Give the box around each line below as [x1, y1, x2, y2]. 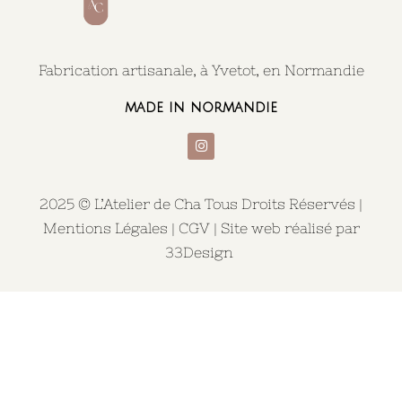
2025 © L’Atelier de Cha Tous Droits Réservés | [39, 196, 363, 213]
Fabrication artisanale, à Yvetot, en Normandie [38, 61, 364, 78]
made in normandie [125, 99, 277, 116]
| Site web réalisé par [209, 220, 360, 237]
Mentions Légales [42, 220, 168, 237]
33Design [165, 244, 233, 261]
